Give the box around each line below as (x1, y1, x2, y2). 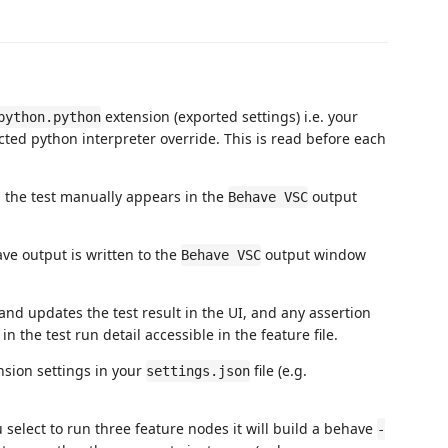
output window (261, 244, 366, 264)
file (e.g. (250, 360, 307, 380)
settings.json (146, 362, 250, 379)
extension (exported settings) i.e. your (101, 106, 358, 126)
